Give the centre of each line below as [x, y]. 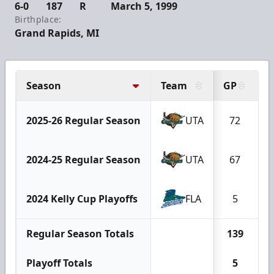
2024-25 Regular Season [83, 160]
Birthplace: [38, 20]
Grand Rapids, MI [57, 33]
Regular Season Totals [80, 234]
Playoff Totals [59, 263]
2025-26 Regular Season [83, 121]
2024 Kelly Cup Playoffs [82, 199]
